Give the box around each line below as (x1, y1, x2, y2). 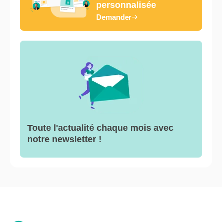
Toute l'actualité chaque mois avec (27, 122, 173, 133)
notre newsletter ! (27, 134, 104, 144)
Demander (96, 12, 132, 21)
